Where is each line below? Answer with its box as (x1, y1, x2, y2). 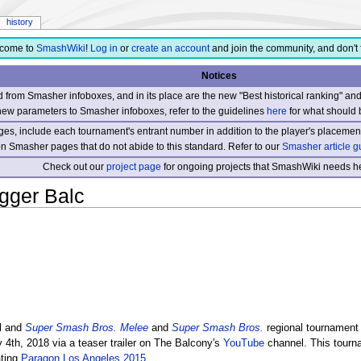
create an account (131, 43, 210, 55)
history (6, 17, 33, 27)
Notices (201, 69, 237, 81)
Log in (89, 43, 118, 55)
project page (106, 160, 162, 172)
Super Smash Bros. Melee (24, 322, 148, 334)
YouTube (222, 337, 264, 349)
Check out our (43, 160, 107, 172)
